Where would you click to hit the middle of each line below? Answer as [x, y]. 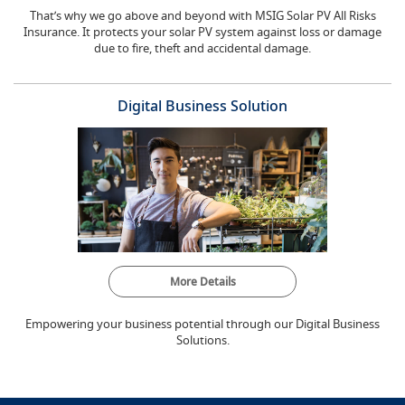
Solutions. [202, 339]
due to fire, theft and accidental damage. [202, 47]
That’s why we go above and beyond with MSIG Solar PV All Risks [202, 15]
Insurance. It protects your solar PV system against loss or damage [202, 31]
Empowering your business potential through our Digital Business [202, 323]
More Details [202, 281]
